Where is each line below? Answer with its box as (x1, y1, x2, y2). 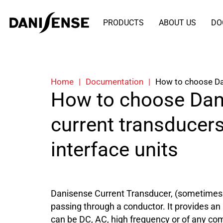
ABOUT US (158, 18, 196, 27)
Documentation (86, 77, 143, 87)
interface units (51, 138, 178, 161)
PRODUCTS (103, 18, 144, 27)
